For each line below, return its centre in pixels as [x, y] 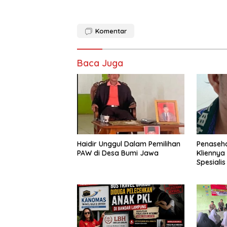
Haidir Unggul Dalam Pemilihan [129, 144]
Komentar [111, 31]
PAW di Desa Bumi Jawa [118, 153]
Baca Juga [100, 63]
